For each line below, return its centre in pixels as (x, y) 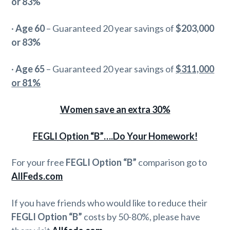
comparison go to (172, 162)
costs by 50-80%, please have (141, 217)
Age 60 (30, 28)
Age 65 (30, 69)
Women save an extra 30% (115, 109)
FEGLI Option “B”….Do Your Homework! (115, 136)
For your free (39, 162)
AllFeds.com (37, 176)
